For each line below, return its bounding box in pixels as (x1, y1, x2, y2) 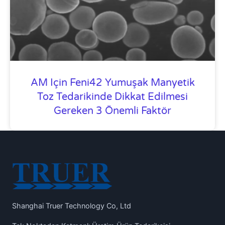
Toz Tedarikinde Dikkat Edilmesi (37, 90, 188, 103)
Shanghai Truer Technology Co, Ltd (12, 201, 131, 210)
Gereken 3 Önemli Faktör (54, 104, 171, 117)
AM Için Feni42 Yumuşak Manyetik (30, 76, 195, 89)
